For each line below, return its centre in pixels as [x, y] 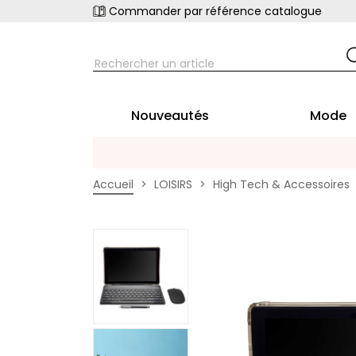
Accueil [113, 185]
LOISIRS [173, 185]
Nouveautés [170, 116]
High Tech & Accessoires [281, 185]
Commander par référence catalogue [215, 11]
